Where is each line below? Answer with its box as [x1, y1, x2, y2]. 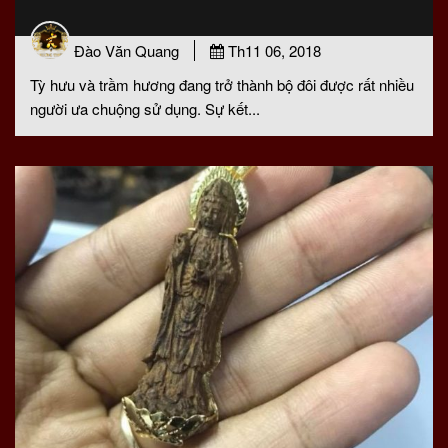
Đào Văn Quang [74, 40, 179, 61]
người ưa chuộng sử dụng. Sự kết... [30, 98, 260, 119]
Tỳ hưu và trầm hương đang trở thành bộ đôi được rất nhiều [30, 74, 414, 95]
